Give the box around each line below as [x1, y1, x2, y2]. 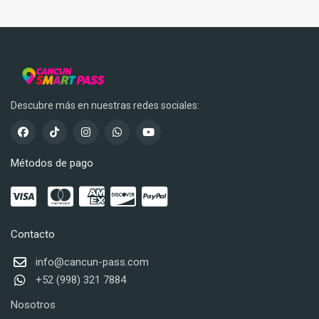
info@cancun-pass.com [36, 256, 149, 268]
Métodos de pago [11, 157, 93, 169]
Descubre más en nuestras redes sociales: [11, 100, 199, 111]
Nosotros [11, 298, 56, 311]
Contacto [11, 228, 55, 241]
